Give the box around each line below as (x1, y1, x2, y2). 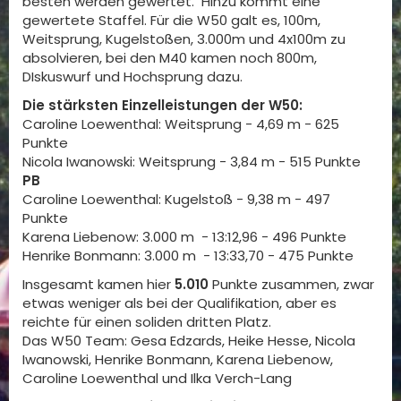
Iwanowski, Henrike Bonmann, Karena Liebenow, (22, 350, 333, 369)
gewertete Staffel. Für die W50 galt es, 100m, (22, 11, 320, 30)
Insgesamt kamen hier (22, 275, 175, 294)
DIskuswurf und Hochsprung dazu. (22, 67, 243, 86)
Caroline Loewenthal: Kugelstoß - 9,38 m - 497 (22, 190, 330, 209)
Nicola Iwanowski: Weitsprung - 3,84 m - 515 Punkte (22, 152, 361, 171)
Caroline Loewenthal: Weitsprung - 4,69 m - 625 (22, 115, 339, 133)
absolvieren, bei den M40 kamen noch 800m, (22, 48, 317, 67)
